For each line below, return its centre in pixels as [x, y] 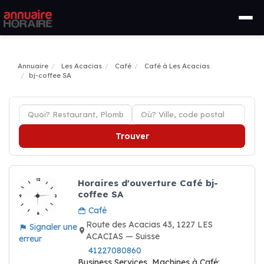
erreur [30, 239]
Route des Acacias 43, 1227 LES [149, 225]
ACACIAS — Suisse [123, 236]
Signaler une [52, 227]
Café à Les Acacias [177, 66]
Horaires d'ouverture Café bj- [148, 183]
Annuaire [33, 66]
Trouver [132, 136]
